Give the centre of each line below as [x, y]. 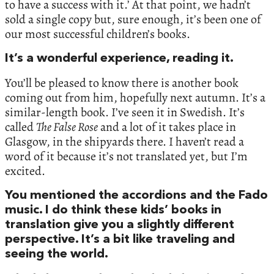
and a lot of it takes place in [167, 127]
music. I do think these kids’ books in [113, 210]
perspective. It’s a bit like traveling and [120, 239]
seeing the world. [57, 254]
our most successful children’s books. [98, 34]
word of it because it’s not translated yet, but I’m [126, 156]
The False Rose [67, 127]
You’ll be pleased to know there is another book [122, 83]
